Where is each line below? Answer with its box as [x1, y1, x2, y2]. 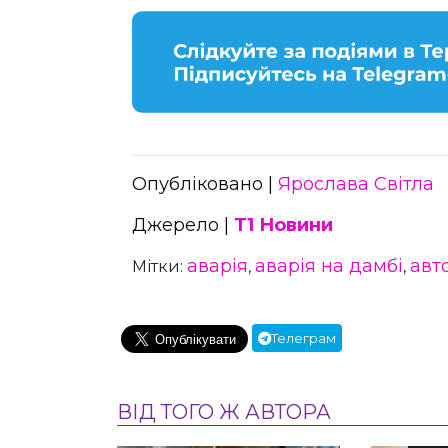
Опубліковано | [132, 172, 278, 195]
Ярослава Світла [278, 172, 434, 195]
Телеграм [271, 329, 336, 346]
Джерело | [132, 213, 234, 236]
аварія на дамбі [255, 254, 403, 277]
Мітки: [132, 256, 187, 276]
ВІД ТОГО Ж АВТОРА [117, 399, 331, 424]
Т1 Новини [234, 213, 333, 236]
